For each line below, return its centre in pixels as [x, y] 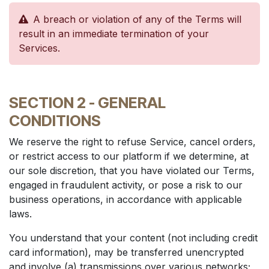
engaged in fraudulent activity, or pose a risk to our [126, 185]
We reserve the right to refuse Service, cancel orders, [132, 142]
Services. [39, 48]
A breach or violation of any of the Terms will [137, 19]
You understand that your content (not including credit [133, 238]
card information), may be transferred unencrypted [126, 252]
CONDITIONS [55, 121]
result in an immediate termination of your [114, 34]
